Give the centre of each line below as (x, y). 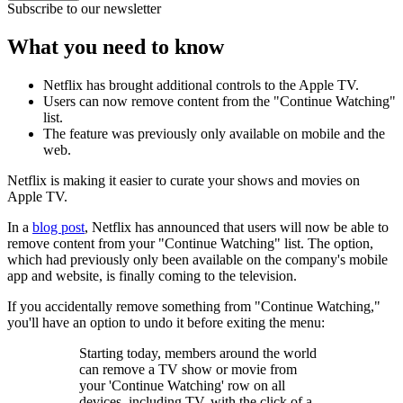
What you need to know (116, 47)
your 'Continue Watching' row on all (182, 385)
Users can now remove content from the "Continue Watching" (219, 101)
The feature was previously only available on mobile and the (214, 133)
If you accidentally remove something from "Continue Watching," (194, 306)
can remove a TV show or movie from (188, 369)
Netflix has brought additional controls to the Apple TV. (201, 85)
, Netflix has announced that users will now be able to (237, 227)
